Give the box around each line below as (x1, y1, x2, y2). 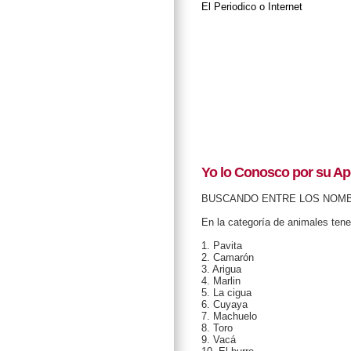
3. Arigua (201, 263, 241, 276)
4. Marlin (201, 275, 241, 288)
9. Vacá (201, 334, 236, 346)
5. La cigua (201, 287, 251, 299)
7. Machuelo (201, 310, 257, 323)
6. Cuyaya (201, 299, 248, 311)
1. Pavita (201, 240, 242, 252)
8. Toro (201, 322, 233, 335)
